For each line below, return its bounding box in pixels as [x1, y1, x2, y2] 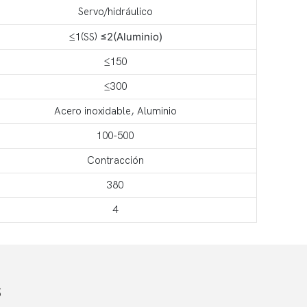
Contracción [86, 153, 144, 167]
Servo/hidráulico [77, 5, 153, 18]
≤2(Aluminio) [99, 29, 162, 43]
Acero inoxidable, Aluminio [53, 104, 177, 117]
